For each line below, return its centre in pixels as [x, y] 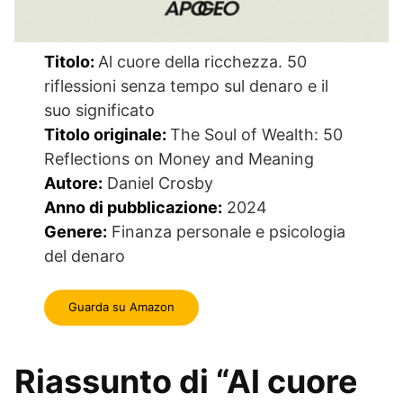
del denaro [85, 255]
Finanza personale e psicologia [227, 231]
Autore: [74, 183]
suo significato [100, 110]
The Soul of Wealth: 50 [257, 134]
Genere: [76, 231]
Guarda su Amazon [121, 307]
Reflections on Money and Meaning [179, 158]
